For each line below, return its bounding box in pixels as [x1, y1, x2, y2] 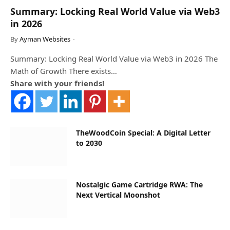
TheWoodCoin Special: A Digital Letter [76, 127, 210, 138]
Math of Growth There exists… [10, 65, 117, 76]
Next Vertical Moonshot [76, 189, 160, 200]
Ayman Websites [20, 34, 70, 44]
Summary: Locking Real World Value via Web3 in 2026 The [10, 53, 218, 64]
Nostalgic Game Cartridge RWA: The [76, 179, 203, 189]
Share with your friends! [10, 78, 104, 88]
